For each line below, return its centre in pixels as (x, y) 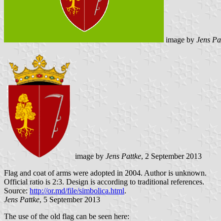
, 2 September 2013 (172, 156)
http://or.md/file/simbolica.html (77, 190)
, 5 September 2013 (70, 199)
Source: (17, 190)
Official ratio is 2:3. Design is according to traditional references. (104, 182)
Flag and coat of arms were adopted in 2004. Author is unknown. (105, 173)
